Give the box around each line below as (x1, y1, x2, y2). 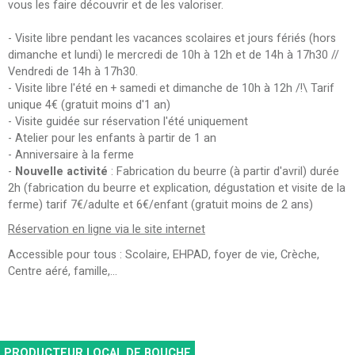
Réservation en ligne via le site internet (8, 221, 205, 239)
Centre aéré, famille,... (8, 263, 117, 281)
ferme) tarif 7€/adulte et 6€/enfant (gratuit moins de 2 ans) (8, 196, 313, 213)
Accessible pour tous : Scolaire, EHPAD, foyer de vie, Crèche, (8, 246, 319, 264)
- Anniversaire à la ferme (8, 146, 134, 163)
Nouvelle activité (15, 162, 108, 180)
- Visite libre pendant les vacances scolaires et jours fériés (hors (8, 29, 336, 47)
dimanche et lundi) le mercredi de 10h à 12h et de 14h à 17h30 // (8, 46, 339, 63)
